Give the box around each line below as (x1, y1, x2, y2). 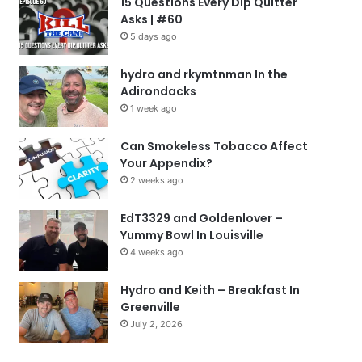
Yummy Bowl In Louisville (120, 227, 264, 243)
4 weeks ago (130, 246, 184, 258)
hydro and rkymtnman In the (120, 66, 288, 82)
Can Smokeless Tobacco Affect (120, 138, 309, 154)
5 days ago (130, 31, 178, 42)
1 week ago (130, 103, 178, 114)
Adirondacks (120, 83, 197, 99)
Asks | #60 (120, 11, 183, 27)
